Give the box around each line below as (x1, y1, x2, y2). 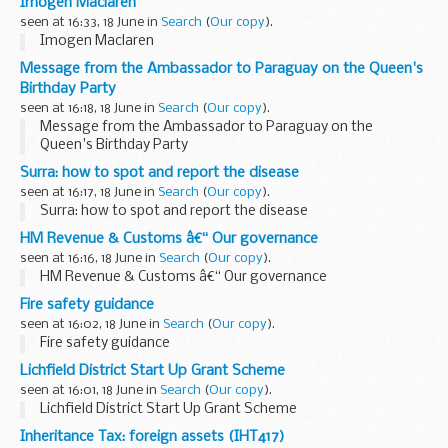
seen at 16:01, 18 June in (20, 384, 160, 398)
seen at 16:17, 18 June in (20, 186, 158, 200)
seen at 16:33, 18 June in (20, 16, 161, 30)
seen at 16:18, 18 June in (20, 102, 158, 116)
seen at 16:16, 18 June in (20, 252, 159, 266)
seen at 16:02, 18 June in (20, 318, 163, 332)
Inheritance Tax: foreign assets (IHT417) (20, 429, 285, 446)
